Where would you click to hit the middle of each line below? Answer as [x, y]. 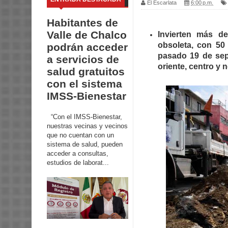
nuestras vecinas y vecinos [87, 126]
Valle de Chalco [87, 35]
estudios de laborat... [78, 162]
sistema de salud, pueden [85, 144]
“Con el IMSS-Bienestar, [84, 117]
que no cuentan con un [80, 135]
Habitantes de [82, 23]
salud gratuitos [86, 72]
